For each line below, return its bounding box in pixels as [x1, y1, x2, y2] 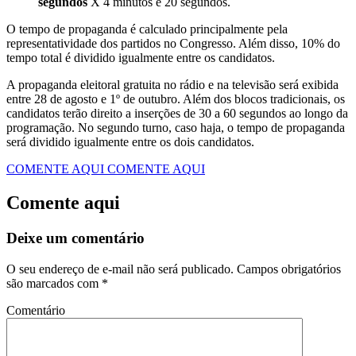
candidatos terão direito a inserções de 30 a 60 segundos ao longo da [6, 106, 348, 121]
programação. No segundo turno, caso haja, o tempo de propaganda [6, 121, 345, 135]
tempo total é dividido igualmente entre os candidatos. [6, 51, 275, 65]
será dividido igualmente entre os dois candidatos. [6, 135, 254, 149]
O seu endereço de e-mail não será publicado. [6, 261, 234, 276]
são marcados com [6, 276, 102, 290]
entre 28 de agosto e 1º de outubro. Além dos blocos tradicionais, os [6, 92, 345, 106]
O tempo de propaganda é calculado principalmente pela [6, 22, 288, 37]
